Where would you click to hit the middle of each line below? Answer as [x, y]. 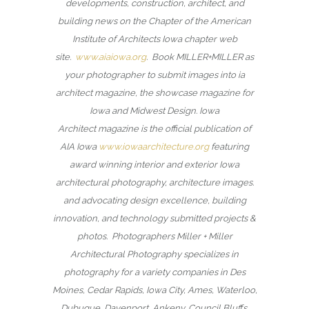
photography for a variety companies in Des [154, 272]
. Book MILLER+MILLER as [200, 57]
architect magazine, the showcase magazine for [154, 92]
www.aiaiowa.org [111, 57]
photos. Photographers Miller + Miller [154, 236]
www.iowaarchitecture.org [154, 146]
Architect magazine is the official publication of [154, 128]
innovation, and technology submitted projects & [154, 218]
